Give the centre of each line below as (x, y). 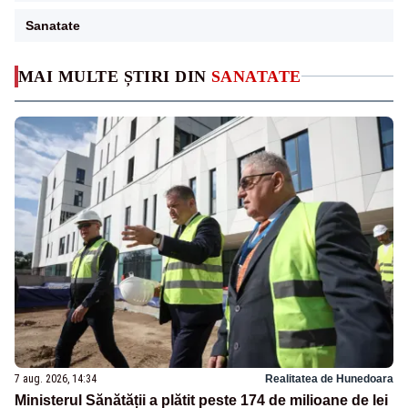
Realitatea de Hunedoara (329, 379)
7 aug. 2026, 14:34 (56, 379)
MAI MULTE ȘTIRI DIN (115, 76)
